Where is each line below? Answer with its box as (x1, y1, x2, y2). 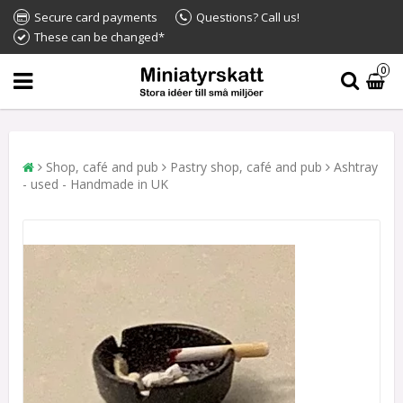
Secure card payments (34, 9, 157, 25)
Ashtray (334, 157, 378, 175)
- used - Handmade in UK (22, 175, 168, 193)
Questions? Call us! (196, 9, 300, 25)
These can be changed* (34, 29, 165, 45)
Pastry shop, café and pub (170, 157, 322, 175)
